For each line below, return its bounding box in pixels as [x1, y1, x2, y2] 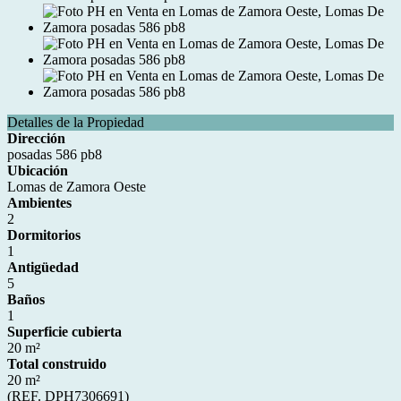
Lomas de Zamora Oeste [7, 179, 146, 194]
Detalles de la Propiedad [7, 115, 144, 130]
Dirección [7, 131, 65, 146]
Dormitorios [7, 227, 81, 243]
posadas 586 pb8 [7, 147, 102, 162]
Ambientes [7, 195, 72, 210]
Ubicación [7, 163, 68, 178]
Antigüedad [7, 260, 79, 275]
